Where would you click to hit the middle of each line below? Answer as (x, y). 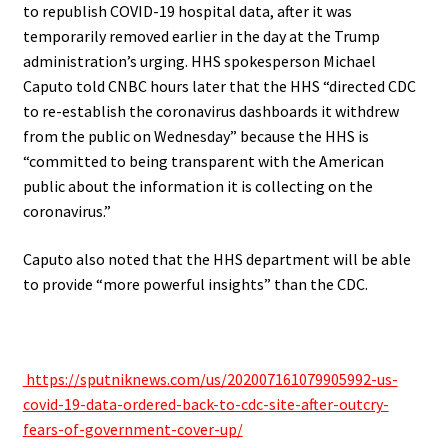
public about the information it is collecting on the (197, 186)
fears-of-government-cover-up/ (132, 429)
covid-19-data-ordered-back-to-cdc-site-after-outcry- (205, 404)
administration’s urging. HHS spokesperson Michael (199, 61)
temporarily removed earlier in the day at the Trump (201, 36)
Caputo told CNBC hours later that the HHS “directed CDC (219, 86)
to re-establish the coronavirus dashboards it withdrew (210, 111)
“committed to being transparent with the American (203, 161)
